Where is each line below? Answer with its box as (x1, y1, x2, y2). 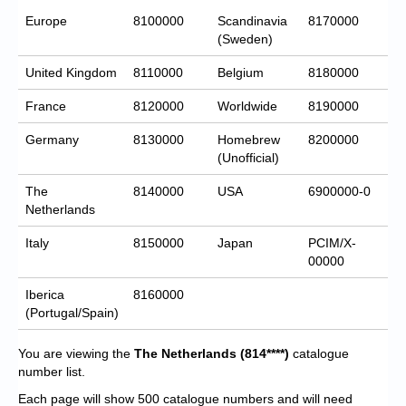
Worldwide (217, 98, 277, 113)
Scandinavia (217, 13, 287, 28)
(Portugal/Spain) (25, 304, 119, 320)
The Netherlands (130, 345, 240, 361)
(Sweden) (217, 31, 273, 46)
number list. (18, 363, 85, 379)
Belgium (217, 64, 264, 80)
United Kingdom (25, 64, 117, 80)
